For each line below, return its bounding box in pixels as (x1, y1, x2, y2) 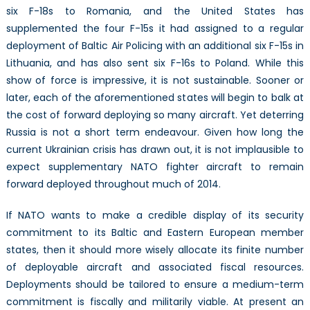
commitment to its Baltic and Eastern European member (6, 225, 304, 239)
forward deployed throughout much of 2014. (6, 176, 221, 191)
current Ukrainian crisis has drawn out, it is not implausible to (6, 142, 304, 156)
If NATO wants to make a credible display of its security (6, 208, 304, 222)
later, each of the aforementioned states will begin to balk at (6, 90, 304, 104)
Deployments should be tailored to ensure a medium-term (6, 277, 304, 291)
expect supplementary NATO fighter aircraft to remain (6, 159, 304, 174)
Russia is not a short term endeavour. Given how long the (6, 125, 304, 139)
